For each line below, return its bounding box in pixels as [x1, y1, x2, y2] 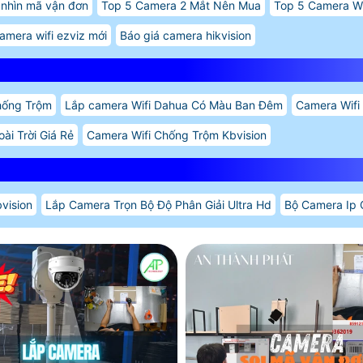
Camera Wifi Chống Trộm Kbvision [87, 127, 267, 142]
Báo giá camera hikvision [120, 28, 251, 42]
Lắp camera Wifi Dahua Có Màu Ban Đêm [65, 97, 283, 112]
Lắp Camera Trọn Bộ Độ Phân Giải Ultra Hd [45, 197, 271, 211]
